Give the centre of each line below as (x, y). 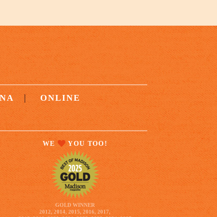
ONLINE (61, 98)
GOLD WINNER (75, 205)
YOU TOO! (87, 144)
